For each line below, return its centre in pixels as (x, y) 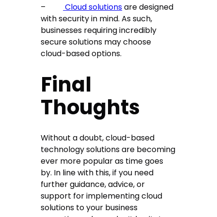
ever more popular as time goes (102, 161)
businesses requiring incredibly (99, 31)
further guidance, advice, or (93, 185)
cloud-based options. (81, 54)
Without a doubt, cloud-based (98, 138)
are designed (148, 7)
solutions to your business (89, 208)
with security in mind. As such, (97, 19)
